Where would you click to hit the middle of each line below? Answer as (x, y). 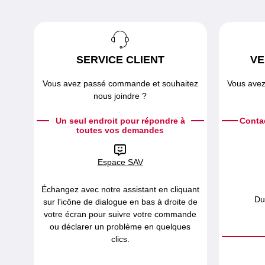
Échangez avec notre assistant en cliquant (120, 190)
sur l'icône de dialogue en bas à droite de (120, 202)
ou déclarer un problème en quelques (120, 227)
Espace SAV (120, 162)
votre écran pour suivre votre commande (120, 214)
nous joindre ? (120, 96)
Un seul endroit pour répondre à (120, 121)
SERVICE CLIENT (120, 60)
